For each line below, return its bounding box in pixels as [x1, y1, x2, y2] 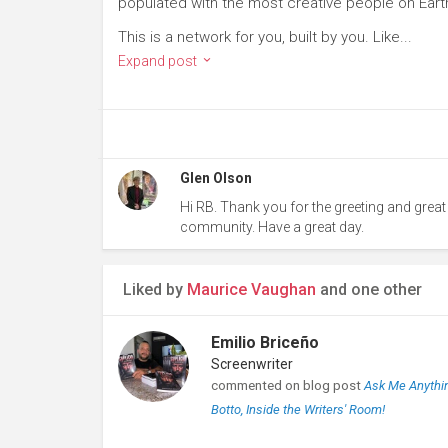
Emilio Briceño [210, 333, 319, 352]
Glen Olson [179, 170, 252, 186]
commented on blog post [210, 377, 364, 393]
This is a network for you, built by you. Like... [118, 28, 412, 46]
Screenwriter [210, 356, 293, 372]
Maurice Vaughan [187, 280, 316, 299]
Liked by [123, 280, 187, 299]
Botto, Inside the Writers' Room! [210, 402, 385, 417]
